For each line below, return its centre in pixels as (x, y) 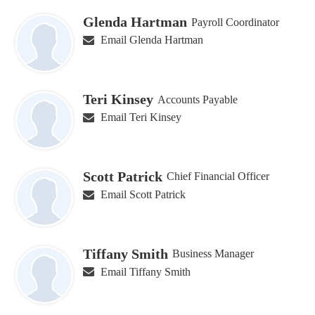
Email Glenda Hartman (152, 40)
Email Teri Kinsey (141, 117)
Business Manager (213, 254)
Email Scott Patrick (143, 194)
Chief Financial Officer (218, 176)
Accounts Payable (198, 99)
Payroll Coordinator (236, 22)
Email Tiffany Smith (145, 271)
